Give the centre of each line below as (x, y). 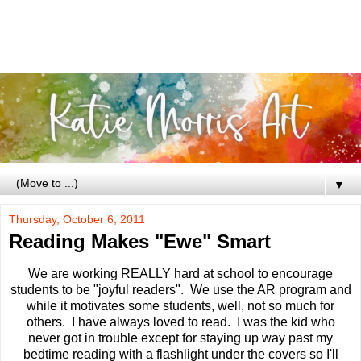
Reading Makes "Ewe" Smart (140, 242)
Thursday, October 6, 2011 (77, 220)
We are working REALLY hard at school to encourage (180, 274)
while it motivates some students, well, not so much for (180, 306)
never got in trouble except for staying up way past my (180, 338)
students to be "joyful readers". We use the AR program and (180, 290)
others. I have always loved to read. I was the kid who (180, 322)
